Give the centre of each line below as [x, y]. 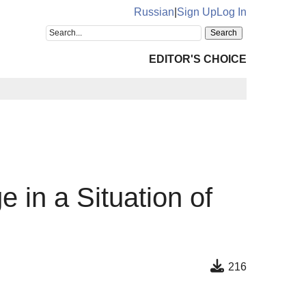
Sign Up [197, 12]
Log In [232, 12]
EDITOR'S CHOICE [198, 59]
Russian [154, 12]
